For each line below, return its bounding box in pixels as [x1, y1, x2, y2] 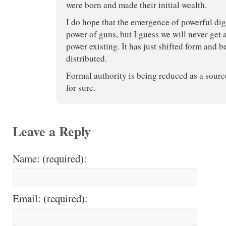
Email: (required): [13, 191, 88, 205]
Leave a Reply [13, 121, 91, 141]
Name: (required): [13, 151, 87, 165]
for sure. [66, 81, 95, 93]
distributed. [66, 52, 107, 64]
